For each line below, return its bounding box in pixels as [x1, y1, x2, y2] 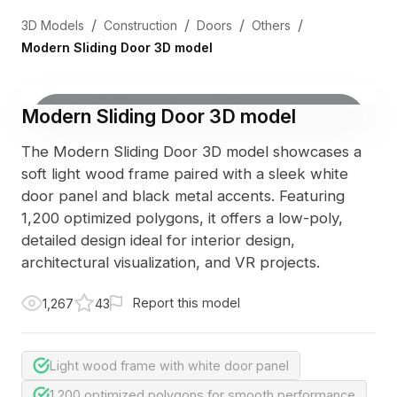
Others [251, 17, 291, 33]
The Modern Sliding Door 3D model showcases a [20, 142, 362, 160]
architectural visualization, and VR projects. [20, 253, 320, 271]
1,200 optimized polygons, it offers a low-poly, [20, 208, 343, 227]
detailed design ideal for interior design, [20, 230, 295, 249]
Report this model [132, 295, 240, 310]
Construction [103, 17, 177, 33]
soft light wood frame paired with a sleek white [20, 164, 348, 183]
